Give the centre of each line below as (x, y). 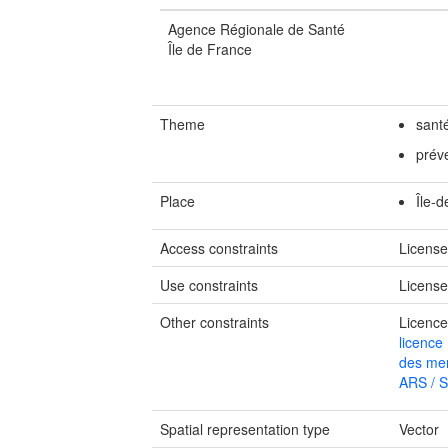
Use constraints (209, 285)
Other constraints (214, 322)
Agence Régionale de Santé (256, 29)
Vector (419, 429)
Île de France (210, 49)
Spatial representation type (245, 429)
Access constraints (219, 248)
